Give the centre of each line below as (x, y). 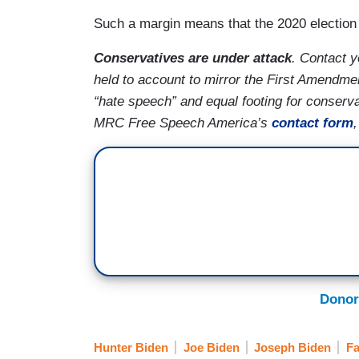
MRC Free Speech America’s (183, 123)
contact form (313, 123)
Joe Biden (211, 348)
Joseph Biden (292, 348)
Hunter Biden (131, 348)
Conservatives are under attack (193, 58)
